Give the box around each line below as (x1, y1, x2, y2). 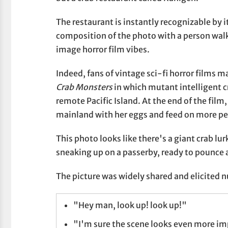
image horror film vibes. (56, 44, 150, 54)
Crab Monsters (56, 81, 113, 92)
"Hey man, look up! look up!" (73, 199, 187, 210)
